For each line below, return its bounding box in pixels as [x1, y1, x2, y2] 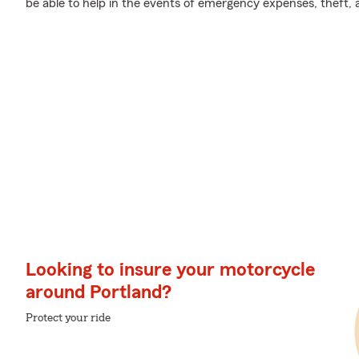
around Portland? [26, 283, 171, 302]
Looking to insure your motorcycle [26, 260, 315, 280]
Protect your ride [26, 313, 111, 324]
